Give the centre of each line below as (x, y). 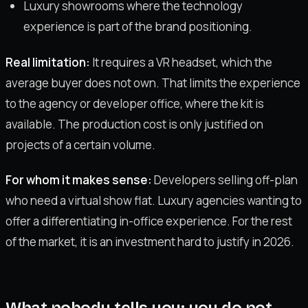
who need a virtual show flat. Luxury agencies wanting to (154, 200)
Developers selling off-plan (225, 179)
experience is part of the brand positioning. (137, 27)
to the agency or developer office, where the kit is (135, 103)
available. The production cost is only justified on (134, 124)
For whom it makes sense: (79, 179)
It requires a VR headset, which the (181, 62)
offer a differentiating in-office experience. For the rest (149, 221)
